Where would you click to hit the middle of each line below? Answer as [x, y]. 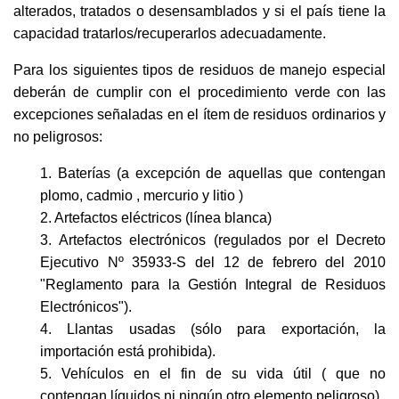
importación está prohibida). [128, 351]
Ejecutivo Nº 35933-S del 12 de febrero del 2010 [213, 262]
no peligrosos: [58, 137]
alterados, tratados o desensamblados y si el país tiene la [199, 11]
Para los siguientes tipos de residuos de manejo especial [199, 70]
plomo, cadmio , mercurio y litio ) [142, 195]
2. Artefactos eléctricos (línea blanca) [156, 218]
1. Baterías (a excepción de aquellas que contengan [213, 173]
